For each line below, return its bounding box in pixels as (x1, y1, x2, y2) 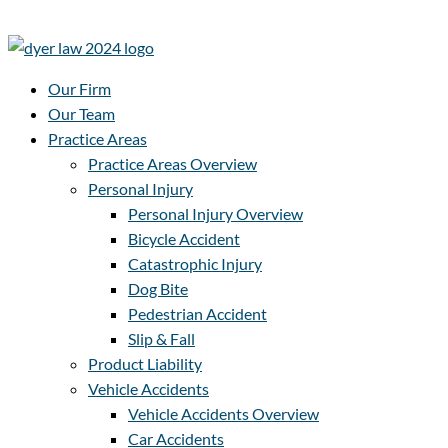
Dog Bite (128, 279, 188, 298)
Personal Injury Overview (128, 204, 303, 223)
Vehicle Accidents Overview (128, 404, 319, 423)
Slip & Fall (128, 329, 195, 348)
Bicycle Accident (128, 229, 240, 248)
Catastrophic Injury (128, 254, 262, 273)
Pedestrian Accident (128, 304, 267, 323)
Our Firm (48, 79, 111, 98)
